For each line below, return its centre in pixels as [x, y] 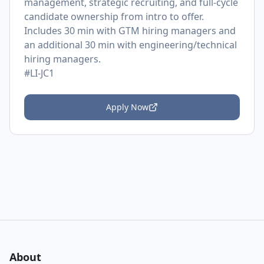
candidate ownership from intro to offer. [114, 16]
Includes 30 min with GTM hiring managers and [130, 31]
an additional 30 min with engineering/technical [131, 45]
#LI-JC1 [39, 73]
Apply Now [127, 107]
